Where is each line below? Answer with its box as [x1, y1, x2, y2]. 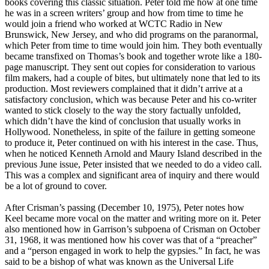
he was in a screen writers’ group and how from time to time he [5, 8, 243, 19]
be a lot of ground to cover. [5, 181, 107, 192]
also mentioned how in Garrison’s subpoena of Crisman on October [5, 224, 260, 235]
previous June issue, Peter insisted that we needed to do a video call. [5, 159, 262, 170]
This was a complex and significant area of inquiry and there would [5, 170, 259, 181]
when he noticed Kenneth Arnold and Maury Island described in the [5, 148, 262, 159]
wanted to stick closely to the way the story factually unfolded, [5, 105, 241, 116]
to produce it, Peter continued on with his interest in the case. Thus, [5, 138, 258, 148]
